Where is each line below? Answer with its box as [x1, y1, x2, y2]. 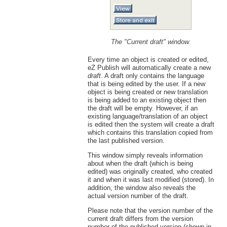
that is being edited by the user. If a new [87, 80, 205, 88]
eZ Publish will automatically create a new [87, 64, 211, 71]
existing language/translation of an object [87, 112, 208, 120]
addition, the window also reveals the [87, 183, 196, 192]
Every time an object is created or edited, [87, 56, 209, 63]
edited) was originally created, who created [87, 167, 212, 175]
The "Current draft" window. [111, 37, 191, 46]
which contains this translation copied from [87, 129, 213, 136]
